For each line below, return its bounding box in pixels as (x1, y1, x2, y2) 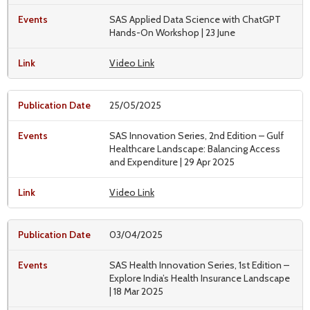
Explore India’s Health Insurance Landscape (109, 271, 290, 284)
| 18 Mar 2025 (109, 284, 163, 298)
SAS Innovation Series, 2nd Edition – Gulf (109, 129, 284, 142)
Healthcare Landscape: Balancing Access (109, 142, 280, 155)
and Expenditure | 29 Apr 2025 (109, 155, 235, 168)
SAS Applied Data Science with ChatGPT (109, 12, 281, 26)
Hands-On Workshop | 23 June (109, 26, 235, 39)
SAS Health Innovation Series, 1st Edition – (109, 258, 289, 271)
